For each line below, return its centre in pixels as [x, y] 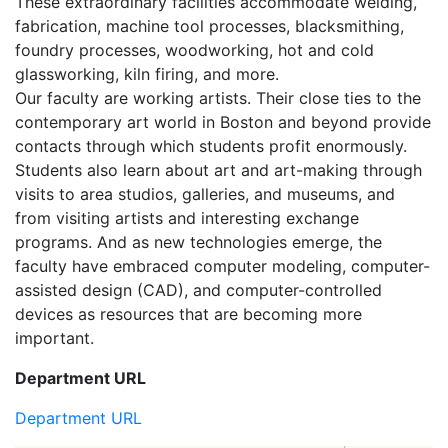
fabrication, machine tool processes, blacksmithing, [209, 26]
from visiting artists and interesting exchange [187, 218]
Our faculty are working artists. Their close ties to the [218, 98]
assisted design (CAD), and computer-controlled [198, 290]
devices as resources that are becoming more [188, 314]
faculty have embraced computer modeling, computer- [222, 266]
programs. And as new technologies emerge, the [198, 242]
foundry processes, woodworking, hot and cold [194, 50]
